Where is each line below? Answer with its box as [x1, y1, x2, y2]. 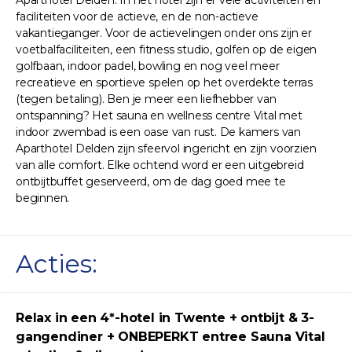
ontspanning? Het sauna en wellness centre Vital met [16, 108, 302, 123]
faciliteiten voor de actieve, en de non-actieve [16, 9, 258, 24]
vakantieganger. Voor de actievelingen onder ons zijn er [16, 26, 312, 40]
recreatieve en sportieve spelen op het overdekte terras [16, 75, 313, 90]
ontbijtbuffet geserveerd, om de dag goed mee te [16, 174, 286, 189]
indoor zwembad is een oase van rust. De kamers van [16, 125, 301, 139]
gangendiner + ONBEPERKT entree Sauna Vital [16, 329, 325, 344]
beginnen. [16, 191, 70, 205]
